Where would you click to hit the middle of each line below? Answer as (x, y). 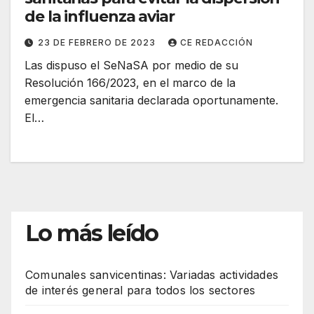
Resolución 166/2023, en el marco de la (130, 82)
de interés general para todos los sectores (141, 290)
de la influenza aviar (100, 16)
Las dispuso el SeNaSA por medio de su (131, 65)
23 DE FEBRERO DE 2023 (98, 42)
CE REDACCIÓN (217, 42)
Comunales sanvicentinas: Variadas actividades (152, 274)
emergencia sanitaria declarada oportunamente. (151, 100)
